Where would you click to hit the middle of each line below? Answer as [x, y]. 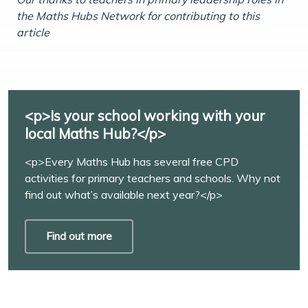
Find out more [79, 236]
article [33, 32]
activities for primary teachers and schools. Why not [153, 178]
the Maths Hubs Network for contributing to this [138, 15]
